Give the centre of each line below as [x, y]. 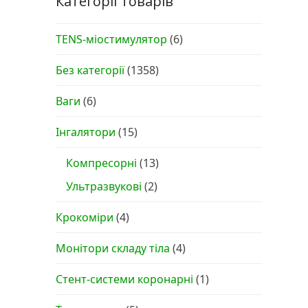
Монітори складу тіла [112, 248]
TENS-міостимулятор [111, 39]
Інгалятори [85, 132]
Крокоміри [84, 217]
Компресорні [101, 163]
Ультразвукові [103, 186]
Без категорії [90, 70]
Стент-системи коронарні [124, 279]
